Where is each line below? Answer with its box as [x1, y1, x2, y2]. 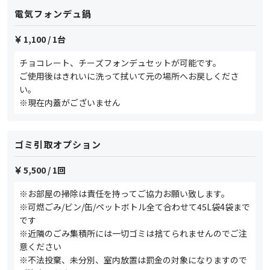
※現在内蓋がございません [19, 96, 121, 109]
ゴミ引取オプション [14, 138, 101, 151]
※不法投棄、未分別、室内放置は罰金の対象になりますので [19, 254, 247, 266]
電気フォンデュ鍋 [14, 7, 92, 20]
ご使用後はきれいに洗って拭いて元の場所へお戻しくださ [19, 70, 239, 83]
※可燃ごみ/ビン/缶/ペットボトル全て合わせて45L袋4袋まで [19, 201, 250, 213]
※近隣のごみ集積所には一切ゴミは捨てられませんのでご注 [19, 227, 247, 240]
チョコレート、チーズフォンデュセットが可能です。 [19, 57, 221, 69]
